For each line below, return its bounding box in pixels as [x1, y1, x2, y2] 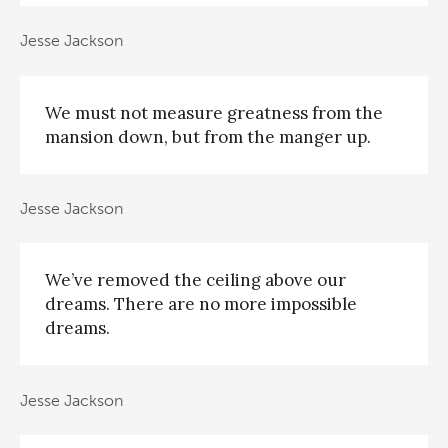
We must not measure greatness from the [45, 101, 383, 124]
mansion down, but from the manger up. [45, 125, 371, 148]
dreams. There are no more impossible [45, 293, 357, 316]
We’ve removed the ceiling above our [45, 269, 346, 292]
